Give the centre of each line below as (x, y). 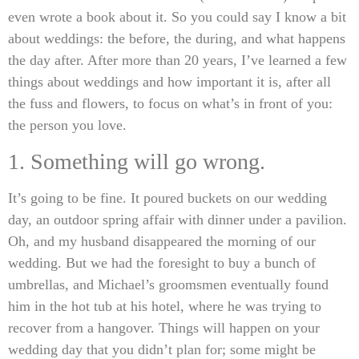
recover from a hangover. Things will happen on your (164, 327)
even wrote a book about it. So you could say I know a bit (177, 17)
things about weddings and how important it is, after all (169, 82)
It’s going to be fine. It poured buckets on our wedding (167, 198)
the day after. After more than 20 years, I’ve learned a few (177, 61)
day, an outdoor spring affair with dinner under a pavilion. (177, 219)
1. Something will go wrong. (137, 161)
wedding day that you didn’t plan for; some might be (162, 349)
